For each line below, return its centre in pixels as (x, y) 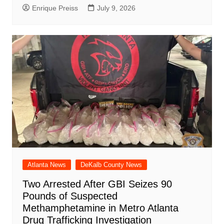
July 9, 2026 (116, 8)
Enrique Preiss (55, 8)
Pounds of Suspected (70, 196)
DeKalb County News (111, 165)
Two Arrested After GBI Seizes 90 (97, 184)
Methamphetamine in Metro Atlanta (100, 208)
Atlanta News (46, 165)
